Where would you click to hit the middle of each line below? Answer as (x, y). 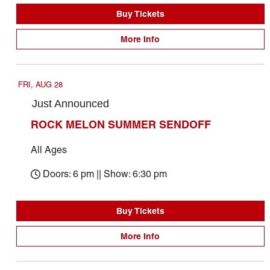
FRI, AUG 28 (40, 85)
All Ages (49, 150)
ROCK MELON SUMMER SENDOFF (121, 124)
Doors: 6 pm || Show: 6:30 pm (105, 174)
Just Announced (70, 104)
